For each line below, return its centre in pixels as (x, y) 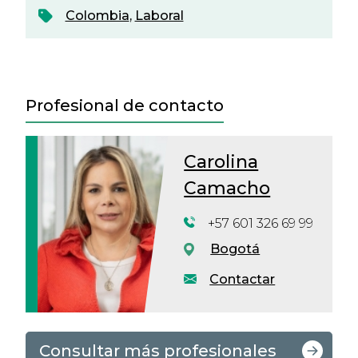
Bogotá (235, 249)
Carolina (221, 161)
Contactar (243, 279)
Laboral (159, 15)
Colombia (97, 15)
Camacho (227, 188)
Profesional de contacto (125, 105)
